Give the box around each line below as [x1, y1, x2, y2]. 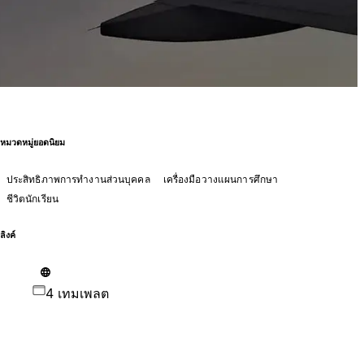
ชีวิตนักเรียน [6, 192, 58, 205]
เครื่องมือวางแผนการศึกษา [162, 172, 279, 185]
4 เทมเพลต [45, 284, 109, 301]
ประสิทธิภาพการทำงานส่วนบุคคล [6, 172, 150, 185]
